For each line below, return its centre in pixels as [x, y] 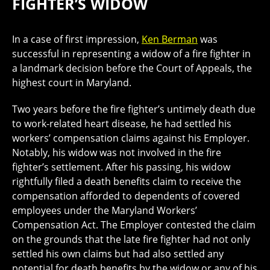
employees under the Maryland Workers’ [105, 210]
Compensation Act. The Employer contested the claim [134, 224]
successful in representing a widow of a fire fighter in [131, 53]
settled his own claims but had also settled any [118, 253]
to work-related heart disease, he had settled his [122, 123]
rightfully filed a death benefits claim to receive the [127, 181]
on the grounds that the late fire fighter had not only [131, 239]
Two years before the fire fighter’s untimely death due [134, 109]
